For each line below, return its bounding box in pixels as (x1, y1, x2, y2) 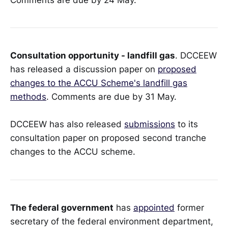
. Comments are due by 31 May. (46, 92, 177, 102)
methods (10, 92, 46, 102)
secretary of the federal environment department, (10, 216, 213, 226)
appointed (133, 202, 175, 213)
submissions (124, 119, 175, 130)
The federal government (10, 202, 113, 213)
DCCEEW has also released (10, 119, 124, 130)
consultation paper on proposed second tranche (10, 133, 206, 144)
